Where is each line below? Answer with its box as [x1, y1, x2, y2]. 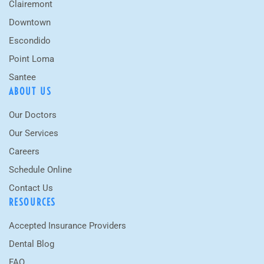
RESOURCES [9, 196, 57, 208]
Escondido [9, 35, 51, 46]
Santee [9, 71, 36, 82]
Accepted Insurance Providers [9, 220, 126, 231]
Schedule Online [9, 164, 72, 175]
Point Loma [9, 53, 54, 64]
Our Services [9, 127, 58, 138]
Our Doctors [9, 109, 57, 120]
